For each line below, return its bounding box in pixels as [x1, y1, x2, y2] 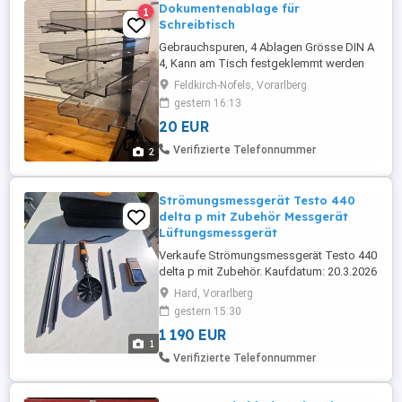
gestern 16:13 [174, 97, 241, 109]
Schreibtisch [159, 17, 235, 31]
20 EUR [159, 118, 208, 135]
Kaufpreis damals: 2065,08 [159, 281, 296, 294]
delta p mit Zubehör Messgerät [159, 209, 348, 223]
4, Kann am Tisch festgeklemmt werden [159, 57, 364, 70]
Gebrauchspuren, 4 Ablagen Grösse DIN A [159, 40, 374, 54]
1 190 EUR [159, 326, 226, 344]
